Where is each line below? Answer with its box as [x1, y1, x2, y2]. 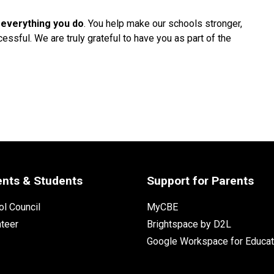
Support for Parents [146, 173, 254, 188]
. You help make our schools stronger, [84, 17, 243, 29]
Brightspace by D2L [146, 218, 231, 230]
